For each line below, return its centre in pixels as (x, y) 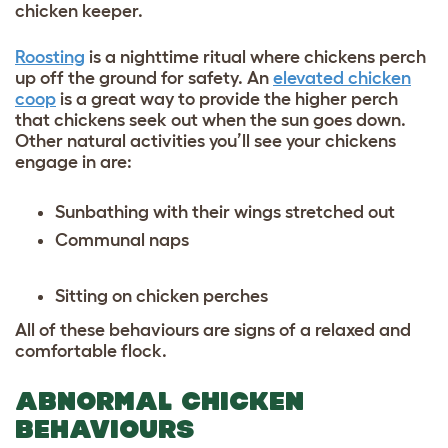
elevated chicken (342, 77)
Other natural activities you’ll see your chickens (205, 140)
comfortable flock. (93, 350)
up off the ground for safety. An (144, 77)
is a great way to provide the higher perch (227, 98)
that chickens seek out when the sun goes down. (210, 119)
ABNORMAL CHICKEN (159, 400)
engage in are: (75, 161)
